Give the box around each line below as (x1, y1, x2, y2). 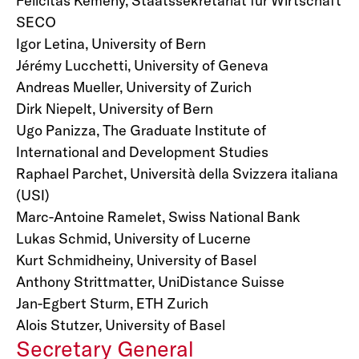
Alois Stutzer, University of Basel (16, 316, 225, 334)
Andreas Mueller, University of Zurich (16, 78, 252, 96)
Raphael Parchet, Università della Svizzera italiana (16, 164, 338, 183)
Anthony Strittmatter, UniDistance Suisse (16, 272, 284, 291)
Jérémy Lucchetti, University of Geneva (16, 56, 268, 75)
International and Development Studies (16, 143, 268, 161)
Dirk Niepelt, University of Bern (16, 99, 213, 118)
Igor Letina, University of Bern (16, 34, 206, 53)
